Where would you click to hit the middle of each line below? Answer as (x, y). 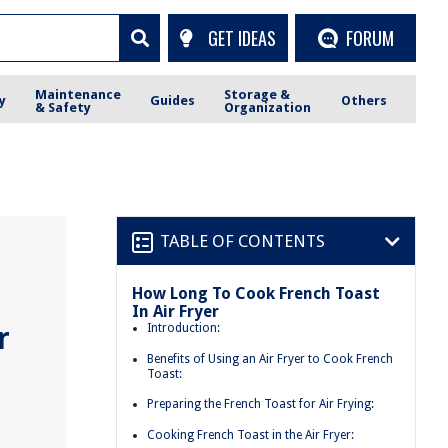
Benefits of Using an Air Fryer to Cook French (270, 358)
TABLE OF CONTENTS (242, 240)
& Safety (63, 107)
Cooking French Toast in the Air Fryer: (250, 434)
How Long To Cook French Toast (256, 293)
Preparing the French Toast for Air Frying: (260, 404)
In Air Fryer (175, 311)
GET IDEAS (241, 37)
